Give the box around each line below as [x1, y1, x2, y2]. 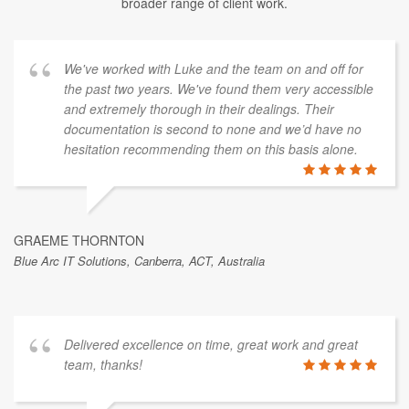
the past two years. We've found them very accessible [64, 79, 373, 98]
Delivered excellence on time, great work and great [64, 334, 358, 353]
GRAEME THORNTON [14, 230, 144, 249]
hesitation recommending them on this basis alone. [64, 139, 358, 158]
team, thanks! [64, 354, 142, 373]
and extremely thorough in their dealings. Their [64, 99, 334, 118]
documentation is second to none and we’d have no [64, 119, 362, 138]
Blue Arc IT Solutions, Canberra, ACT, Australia [14, 251, 265, 269]
